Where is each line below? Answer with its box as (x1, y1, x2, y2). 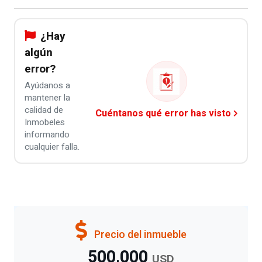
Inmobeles (24, 116, 65, 129)
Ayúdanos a (24, 79, 70, 92)
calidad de (24, 104, 63, 116)
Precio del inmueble (92, 227, 187, 242)
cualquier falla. (24, 140, 80, 153)
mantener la (24, 91, 70, 104)
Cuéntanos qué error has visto (95, 106, 231, 120)
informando (24, 128, 70, 141)
